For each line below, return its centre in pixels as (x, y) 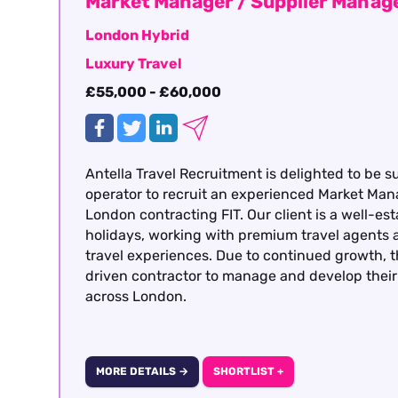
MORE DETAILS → (142, 372)
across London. (135, 296)
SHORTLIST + (248, 372)
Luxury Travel (134, 63)
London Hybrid (137, 35)
